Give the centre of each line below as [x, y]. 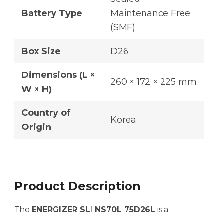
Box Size [41, 51]
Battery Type [52, 13]
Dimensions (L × [58, 75]
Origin [36, 127]
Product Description [77, 186]
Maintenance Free [150, 13]
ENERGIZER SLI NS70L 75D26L [93, 210]
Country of [46, 113]
